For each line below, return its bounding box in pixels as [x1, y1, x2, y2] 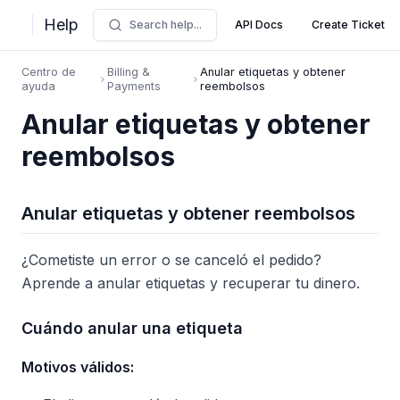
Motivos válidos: [21, 358, 134, 376]
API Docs [235, 18, 283, 31]
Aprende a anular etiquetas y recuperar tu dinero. [21, 274, 360, 292]
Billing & [107, 65, 151, 79]
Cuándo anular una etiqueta [21, 319, 243, 337]
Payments [107, 79, 162, 93]
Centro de [21, 65, 76, 79]
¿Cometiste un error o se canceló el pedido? [21, 251, 321, 269]
